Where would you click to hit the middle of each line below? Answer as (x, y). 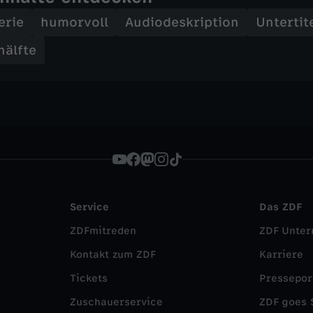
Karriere (281, 255)
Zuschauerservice (116, 302)
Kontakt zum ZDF (113, 255)
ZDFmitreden (103, 231)
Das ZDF (281, 207)
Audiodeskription (182, 22)
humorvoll (74, 22)
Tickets (89, 278)
